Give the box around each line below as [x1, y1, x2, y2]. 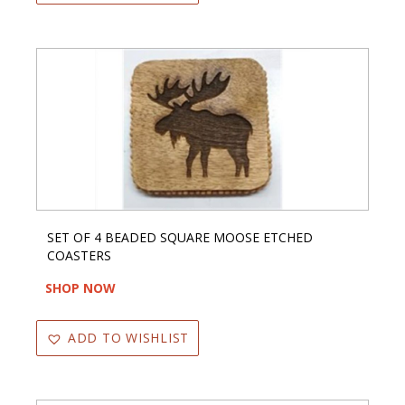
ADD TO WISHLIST [67, 328, 189, 346]
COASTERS [47, 246, 111, 264]
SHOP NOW [45, 278, 116, 297]
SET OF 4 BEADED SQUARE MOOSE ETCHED [47, 228, 313, 246]
